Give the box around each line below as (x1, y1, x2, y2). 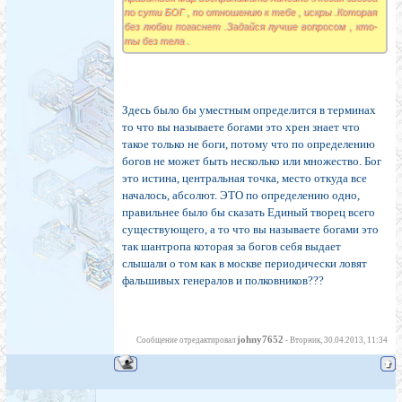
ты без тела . (124, 35, 189, 47)
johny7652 (237, 335, 284, 345)
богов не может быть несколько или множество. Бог (122, 154, 381, 169)
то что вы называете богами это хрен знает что (122, 120, 360, 135)
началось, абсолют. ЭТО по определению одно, (122, 188, 360, 203)
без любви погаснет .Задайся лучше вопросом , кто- (124, 21, 377, 32)
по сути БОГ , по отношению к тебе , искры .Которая (124, 6, 377, 18)
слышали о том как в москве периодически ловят (122, 257, 367, 271)
